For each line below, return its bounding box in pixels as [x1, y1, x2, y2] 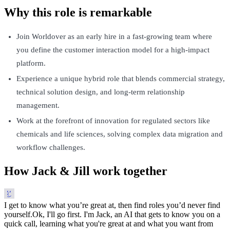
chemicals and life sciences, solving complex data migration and [16, 129, 223, 138]
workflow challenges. [16, 143, 85, 151]
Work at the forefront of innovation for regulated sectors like [16, 116, 210, 125]
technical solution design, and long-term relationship [16, 87, 185, 96]
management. [16, 101, 60, 109]
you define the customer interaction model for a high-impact [16, 45, 209, 54]
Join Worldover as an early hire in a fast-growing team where [16, 32, 212, 41]
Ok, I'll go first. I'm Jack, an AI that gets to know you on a [32, 209, 220, 219]
